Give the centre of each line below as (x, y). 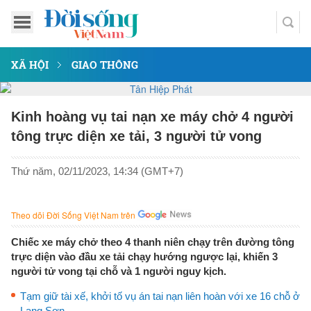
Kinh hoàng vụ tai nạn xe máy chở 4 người (152, 117)
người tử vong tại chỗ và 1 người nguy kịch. (119, 271)
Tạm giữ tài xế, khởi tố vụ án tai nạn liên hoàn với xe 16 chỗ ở (160, 296)
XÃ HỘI (30, 65)
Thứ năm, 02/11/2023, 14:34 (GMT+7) (97, 171)
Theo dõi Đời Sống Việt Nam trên (73, 215)
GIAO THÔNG (105, 65)
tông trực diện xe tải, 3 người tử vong (136, 136)
